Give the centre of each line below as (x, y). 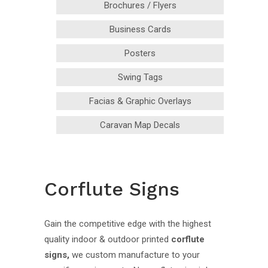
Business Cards (140, 30)
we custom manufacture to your (135, 255)
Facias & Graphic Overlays (140, 101)
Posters (140, 54)
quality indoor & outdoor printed (108, 240)
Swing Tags (140, 77)
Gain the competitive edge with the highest (128, 224)
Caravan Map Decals (140, 125)
